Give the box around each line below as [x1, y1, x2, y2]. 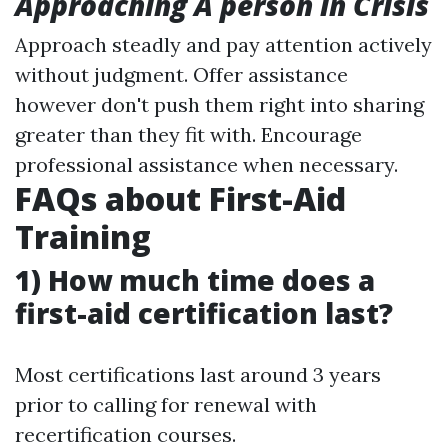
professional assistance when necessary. [15, 152, 398, 178]
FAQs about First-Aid [15, 177, 346, 221]
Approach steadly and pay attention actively [15, 32, 432, 58]
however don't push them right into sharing [15, 92, 424, 118]
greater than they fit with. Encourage [15, 122, 362, 148]
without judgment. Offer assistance [15, 62, 348, 88]
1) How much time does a [15, 261, 375, 300]
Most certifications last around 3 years [15, 362, 381, 388]
